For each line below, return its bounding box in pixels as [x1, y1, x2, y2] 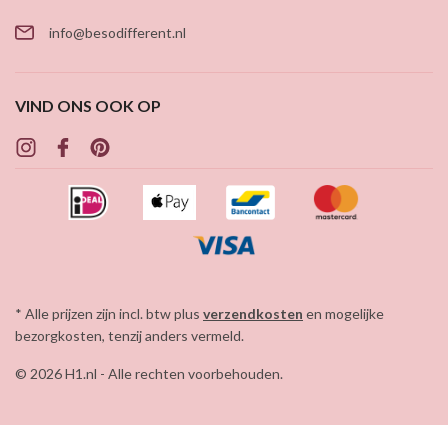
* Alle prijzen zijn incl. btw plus [15, 305, 203, 322]
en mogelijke [303, 305, 384, 322]
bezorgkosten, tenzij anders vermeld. [15, 327, 244, 344]
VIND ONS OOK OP [15, 96, 161, 115]
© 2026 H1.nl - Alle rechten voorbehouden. [15, 365, 283, 382]
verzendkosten [203, 305, 303, 322]
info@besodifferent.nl [49, 24, 187, 41]
